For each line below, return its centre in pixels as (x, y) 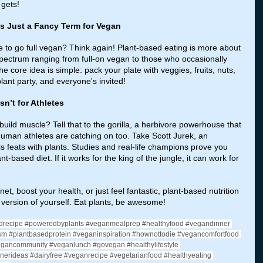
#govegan (109, 245)
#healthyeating (188, 255)
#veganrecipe (86, 255)
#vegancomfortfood (208, 234)
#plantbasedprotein (40, 234)
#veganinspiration (102, 234)
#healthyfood (163, 223)
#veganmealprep (113, 223)
